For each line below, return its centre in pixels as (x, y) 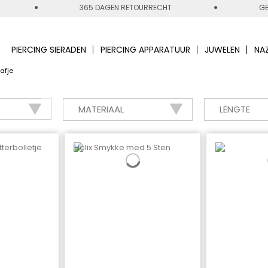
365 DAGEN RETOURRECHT (126, 7)
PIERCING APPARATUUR (145, 49)
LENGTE (235, 109)
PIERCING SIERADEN (48, 49)
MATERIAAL (101, 109)
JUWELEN (222, 49)
